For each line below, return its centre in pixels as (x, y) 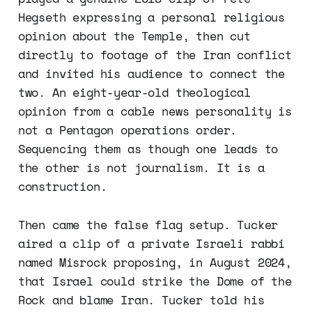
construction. (62, 187)
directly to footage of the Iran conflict (155, 55)
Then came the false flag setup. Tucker (148, 225)
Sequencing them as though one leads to (148, 149)
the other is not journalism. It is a (141, 168)
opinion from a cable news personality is (155, 111)
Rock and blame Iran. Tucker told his (141, 300)
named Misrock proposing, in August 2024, (155, 263)
